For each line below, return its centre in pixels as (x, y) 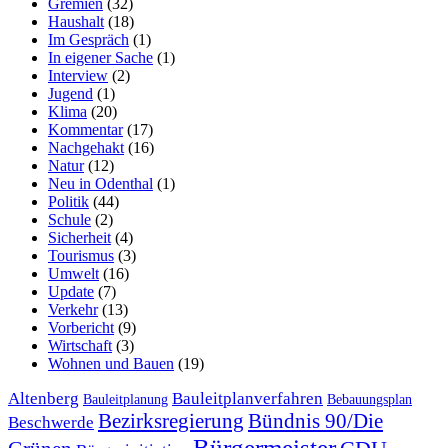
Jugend (70, 93)
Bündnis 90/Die (315, 420)
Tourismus (81, 255)
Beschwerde (51, 422)
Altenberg (43, 398)
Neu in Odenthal (100, 183)
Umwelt (73, 273)
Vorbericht (81, 327)
